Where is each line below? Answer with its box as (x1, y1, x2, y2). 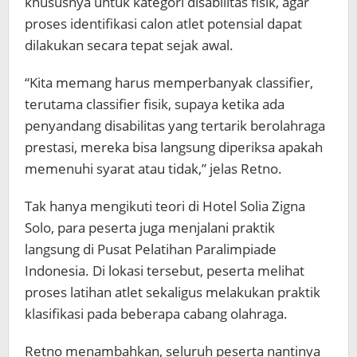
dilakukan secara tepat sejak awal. (25, 36, 233, 54)
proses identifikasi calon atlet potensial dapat (25, 14, 302, 33)
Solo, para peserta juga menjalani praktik (25, 218, 275, 237)
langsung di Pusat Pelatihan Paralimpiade (25, 240, 277, 258)
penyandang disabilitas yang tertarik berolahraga (25, 116, 325, 135)
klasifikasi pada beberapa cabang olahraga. (25, 304, 288, 323)
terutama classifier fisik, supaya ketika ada (25, 95, 284, 113)
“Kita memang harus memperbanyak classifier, (25, 73, 313, 92)
